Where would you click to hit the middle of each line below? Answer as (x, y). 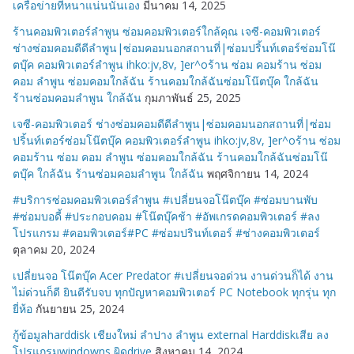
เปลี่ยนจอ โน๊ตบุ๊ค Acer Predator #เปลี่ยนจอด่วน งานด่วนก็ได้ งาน (173, 276)
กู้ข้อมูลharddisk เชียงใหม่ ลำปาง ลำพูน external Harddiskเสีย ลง (171, 335)
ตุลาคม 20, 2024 (54, 250)
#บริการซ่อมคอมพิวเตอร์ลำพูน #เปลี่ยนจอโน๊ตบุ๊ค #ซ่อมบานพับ (165, 200)
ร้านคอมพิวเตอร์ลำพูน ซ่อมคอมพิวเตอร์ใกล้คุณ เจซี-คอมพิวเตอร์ (167, 32)
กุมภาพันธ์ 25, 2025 (193, 98)
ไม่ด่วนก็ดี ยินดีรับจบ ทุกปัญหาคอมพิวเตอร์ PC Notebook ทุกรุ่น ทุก (174, 292)
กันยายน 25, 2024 (80, 309)
